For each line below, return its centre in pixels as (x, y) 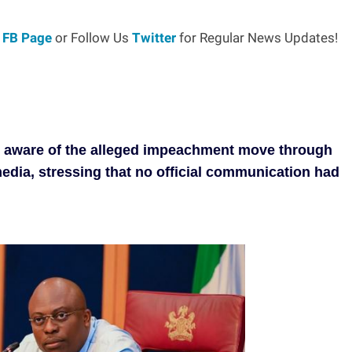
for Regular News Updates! (257, 37)
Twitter (154, 37)
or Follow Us (92, 37)
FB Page (27, 37)
